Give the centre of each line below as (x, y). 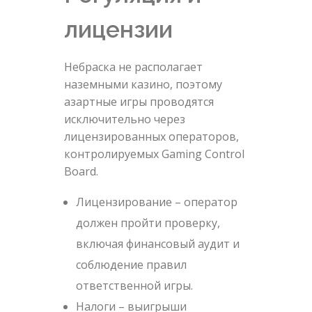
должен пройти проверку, (148, 223)
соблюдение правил (132, 264)
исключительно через (124, 119)
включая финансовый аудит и (158, 243)
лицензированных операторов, (151, 136)
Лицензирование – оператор (157, 202)
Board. (81, 171)
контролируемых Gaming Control (154, 154)
